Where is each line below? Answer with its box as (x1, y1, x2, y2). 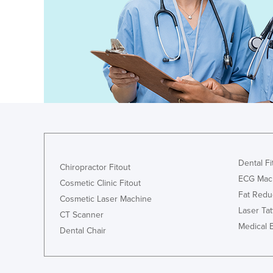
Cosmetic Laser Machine (60, 194, 152, 205)
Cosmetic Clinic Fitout (60, 178, 141, 189)
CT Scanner (60, 210, 104, 221)
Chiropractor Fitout (60, 162, 130, 173)
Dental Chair (60, 225, 106, 236)
